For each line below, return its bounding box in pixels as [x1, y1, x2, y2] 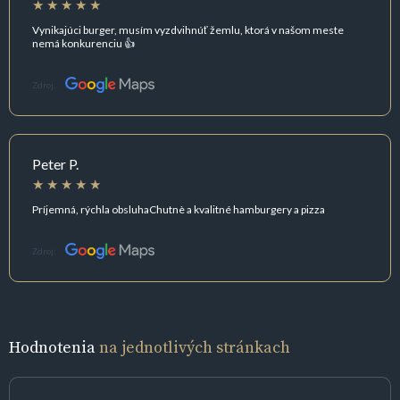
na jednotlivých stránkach [99, 336, 290, 359]
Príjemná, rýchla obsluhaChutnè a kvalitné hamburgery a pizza [32, 202, 325, 216]
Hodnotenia [9, 336, 99, 359]
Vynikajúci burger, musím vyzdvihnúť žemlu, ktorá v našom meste [32, 22, 344, 37]
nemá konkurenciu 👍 [32, 36, 135, 50]
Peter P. [32, 155, 79, 173]
